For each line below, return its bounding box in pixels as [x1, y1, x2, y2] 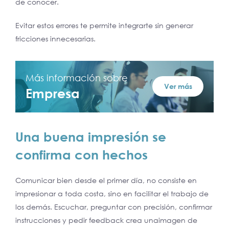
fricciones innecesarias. [15, 34, 96, 43]
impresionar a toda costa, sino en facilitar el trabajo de [15, 189, 209, 198]
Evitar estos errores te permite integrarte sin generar [15, 20, 193, 30]
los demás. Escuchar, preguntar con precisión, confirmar [15, 202, 212, 211]
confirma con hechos [15, 146, 148, 163]
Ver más [164, 82, 192, 91]
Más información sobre [26, 72, 128, 83]
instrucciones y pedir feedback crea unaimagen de [15, 215, 197, 224]
